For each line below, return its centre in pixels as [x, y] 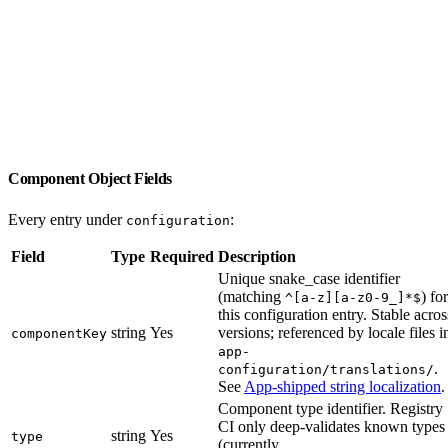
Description [257, 256]
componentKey [59, 333]
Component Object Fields [92, 178]
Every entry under [67, 219]
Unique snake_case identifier [309, 278]
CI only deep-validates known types [331, 426]
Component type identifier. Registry [330, 408]
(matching [251, 296]
